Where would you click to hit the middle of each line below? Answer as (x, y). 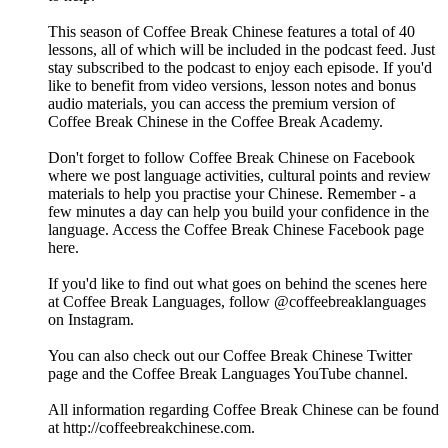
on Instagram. (91, 320)
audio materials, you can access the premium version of (221, 104)
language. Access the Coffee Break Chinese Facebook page (236, 230)
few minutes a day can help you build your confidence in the (238, 212)
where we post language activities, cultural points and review (239, 176)
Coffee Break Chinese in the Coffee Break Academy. (215, 122)
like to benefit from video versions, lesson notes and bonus (232, 86)
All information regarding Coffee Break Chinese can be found (243, 410)
